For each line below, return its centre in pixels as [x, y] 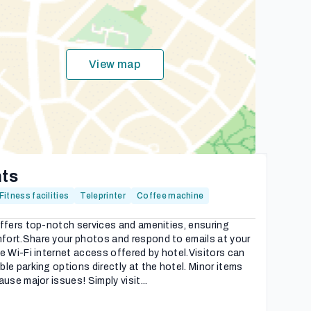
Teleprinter [103, 196]
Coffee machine [170, 196]
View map [115, 64]
